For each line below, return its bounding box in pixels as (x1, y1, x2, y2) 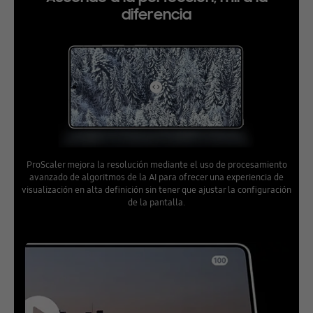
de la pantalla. (128, 196, 185, 209)
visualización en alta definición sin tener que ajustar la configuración (22, 183, 291, 196)
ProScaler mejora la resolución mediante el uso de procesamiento (26, 158, 287, 171)
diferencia (122, 5, 191, 24)
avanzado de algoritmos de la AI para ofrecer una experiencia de (29, 170, 284, 184)
